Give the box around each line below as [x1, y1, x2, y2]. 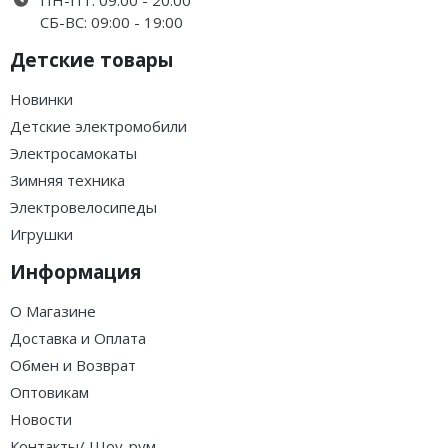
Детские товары [10, 47, 173, 72]
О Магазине [10, 301, 96, 321]
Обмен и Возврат [10, 355, 136, 375]
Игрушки [10, 224, 73, 244]
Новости [10, 409, 72, 429]
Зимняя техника [10, 170, 125, 190]
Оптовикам [10, 382, 89, 402]
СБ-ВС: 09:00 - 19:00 [40, 12, 183, 32]
